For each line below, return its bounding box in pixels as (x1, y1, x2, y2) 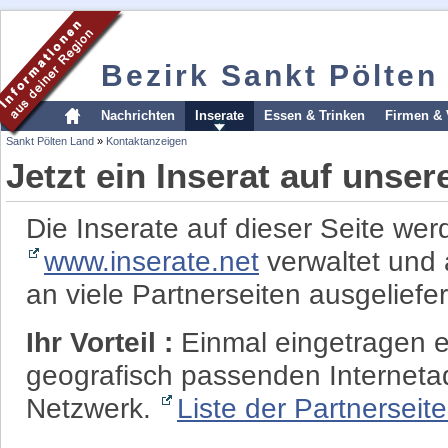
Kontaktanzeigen (106, 135, 187, 147)
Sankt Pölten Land (6, 135, 94, 147)
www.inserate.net (44, 245, 259, 277)
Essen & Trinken (264, 108, 365, 123)
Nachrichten (101, 108, 175, 123)
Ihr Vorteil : (26, 326, 181, 358)
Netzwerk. (26, 392, 159, 424)
